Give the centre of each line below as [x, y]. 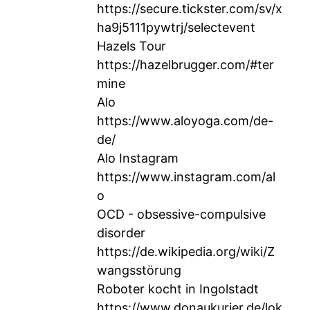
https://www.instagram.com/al [186, 177]
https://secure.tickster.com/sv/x [190, 9]
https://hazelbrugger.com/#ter [185, 65]
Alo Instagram [138, 158]
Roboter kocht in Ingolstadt [178, 289]
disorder [121, 233]
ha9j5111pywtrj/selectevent [176, 27]
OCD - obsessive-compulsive [181, 214]
